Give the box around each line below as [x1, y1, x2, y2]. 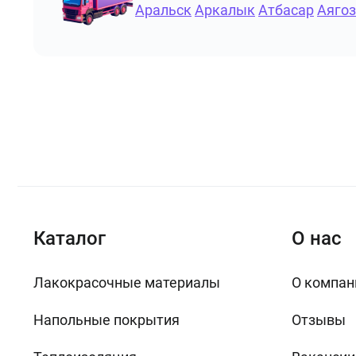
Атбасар [258, 2, 314, 18]
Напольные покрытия [33, 311, 180, 328]
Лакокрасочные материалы [33, 274, 220, 291]
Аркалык [195, 2, 255, 18]
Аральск [135, 2, 192, 18]
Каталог [33, 227, 106, 250]
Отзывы [292, 311, 346, 328]
